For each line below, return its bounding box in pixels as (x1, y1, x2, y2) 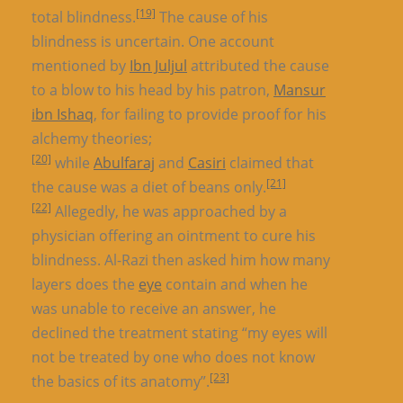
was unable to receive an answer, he (31, 299, 276, 318)
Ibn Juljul (130, 56, 187, 76)
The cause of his (156, 7, 268, 27)
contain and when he (162, 274, 308, 294)
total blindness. (31, 7, 136, 27)
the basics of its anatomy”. (31, 372, 210, 391)
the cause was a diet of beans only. (31, 177, 266, 197)
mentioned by (31, 56, 130, 76)
